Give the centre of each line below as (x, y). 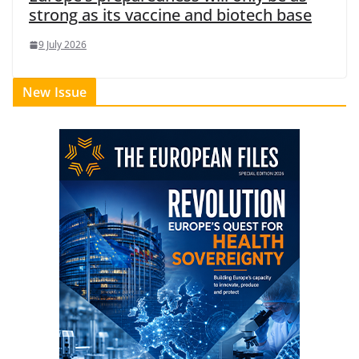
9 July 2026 (63, 44)
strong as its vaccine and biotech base (170, 14)
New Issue (55, 92)
